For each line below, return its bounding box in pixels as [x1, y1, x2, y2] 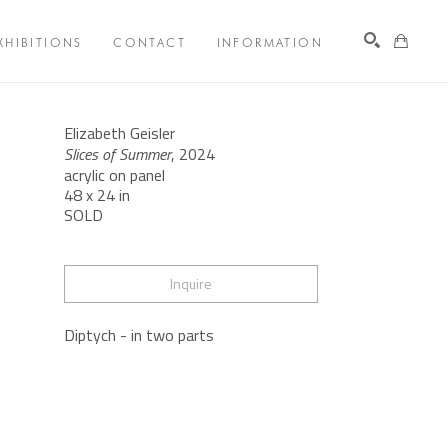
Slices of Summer [63, 142, 171, 167]
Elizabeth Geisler [63, 121, 175, 146]
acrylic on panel [63, 163, 165, 188]
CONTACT [113, 34, 187, 50]
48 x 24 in [63, 183, 130, 208]
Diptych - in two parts [63, 323, 214, 348]
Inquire [169, 273, 212, 295]
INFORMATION [216, 34, 323, 50]
